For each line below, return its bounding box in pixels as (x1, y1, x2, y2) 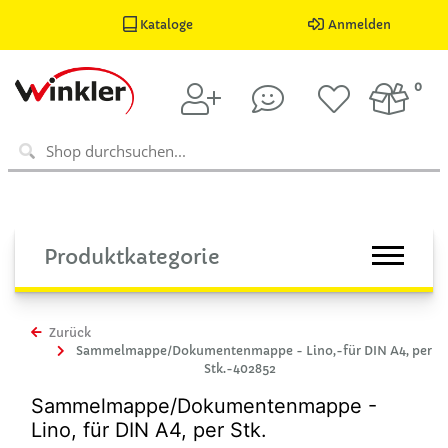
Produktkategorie (44, 244, 220, 270)
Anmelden (327, 17, 391, 32)
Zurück (46, 325, 91, 340)
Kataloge (137, 17, 194, 32)
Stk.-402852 (204, 361, 276, 376)
